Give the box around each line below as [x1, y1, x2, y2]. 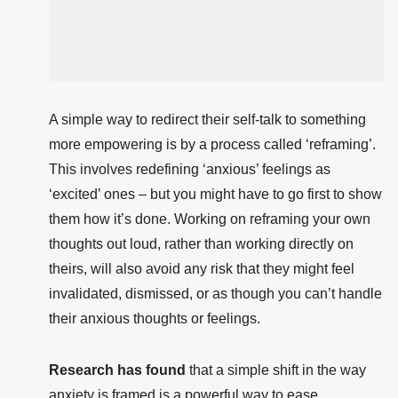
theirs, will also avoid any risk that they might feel [49, 261, 354, 277]
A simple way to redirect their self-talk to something [49, 112, 366, 128]
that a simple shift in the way [186, 362, 366, 378]
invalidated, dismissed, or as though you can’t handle [49, 286, 382, 302]
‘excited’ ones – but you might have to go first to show [49, 187, 382, 203]
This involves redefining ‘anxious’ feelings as [49, 162, 330, 178]
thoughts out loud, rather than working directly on [49, 236, 354, 252]
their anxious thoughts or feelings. [49, 311, 260, 327]
